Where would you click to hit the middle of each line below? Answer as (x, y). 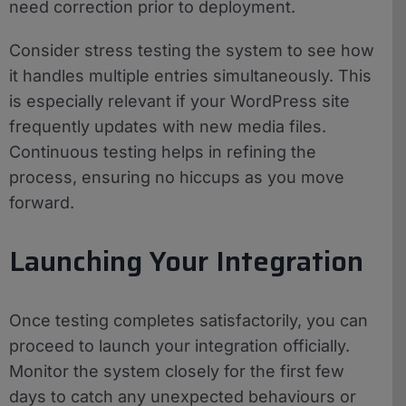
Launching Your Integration (186, 261)
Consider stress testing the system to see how (192, 50)
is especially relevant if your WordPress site (179, 101)
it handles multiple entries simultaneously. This (190, 75)
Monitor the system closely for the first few (177, 371)
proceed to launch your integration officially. (179, 345)
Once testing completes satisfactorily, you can (188, 320)
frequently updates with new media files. (168, 126)
